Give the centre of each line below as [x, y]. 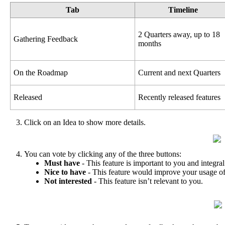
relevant [166, 181]
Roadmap [53, 73]
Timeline [183, 10]
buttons [168, 154]
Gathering [30, 39]
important [148, 163]
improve [167, 172]
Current [150, 73]
